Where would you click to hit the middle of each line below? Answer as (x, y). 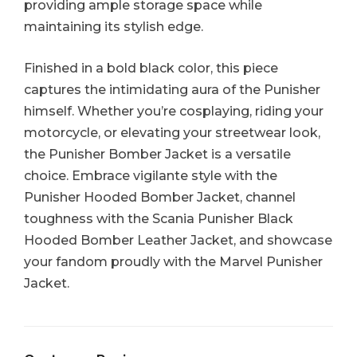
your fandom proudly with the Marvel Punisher (173, 262)
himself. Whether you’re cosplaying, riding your (174, 112)
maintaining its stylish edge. (114, 26)
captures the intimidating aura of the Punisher (172, 90)
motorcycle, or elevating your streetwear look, (172, 133)
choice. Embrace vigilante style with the (151, 176)
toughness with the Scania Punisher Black (159, 219)
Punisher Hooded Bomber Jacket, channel (160, 198)
